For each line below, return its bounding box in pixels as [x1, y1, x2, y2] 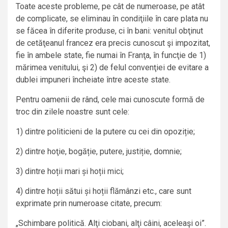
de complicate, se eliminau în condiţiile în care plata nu [16, 14, 208, 24]
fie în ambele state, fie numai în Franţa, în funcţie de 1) [16, 50, 206, 61]
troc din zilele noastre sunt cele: [16, 107, 129, 117]
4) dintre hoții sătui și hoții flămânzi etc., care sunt [16, 186, 191, 196]
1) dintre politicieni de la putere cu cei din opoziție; [16, 127, 195, 137]
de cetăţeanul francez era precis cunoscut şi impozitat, [16, 38, 210, 48]
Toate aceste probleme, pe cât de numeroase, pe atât [16, 2, 205, 12]
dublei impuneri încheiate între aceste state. [16, 75, 170, 85]
